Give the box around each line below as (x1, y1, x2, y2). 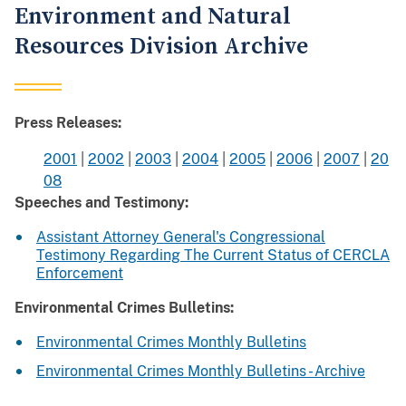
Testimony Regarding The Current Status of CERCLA (36, 246, 390, 264)
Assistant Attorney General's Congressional (36, 227, 325, 246)
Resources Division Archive (14, 31, 308, 62)
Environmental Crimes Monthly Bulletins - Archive (36, 362, 365, 380)
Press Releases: (14, 113, 121, 131)
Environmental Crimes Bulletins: (14, 298, 234, 316)
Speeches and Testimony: (14, 193, 188, 211)
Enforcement (36, 264, 123, 282)
